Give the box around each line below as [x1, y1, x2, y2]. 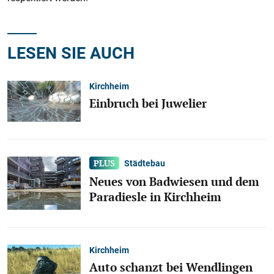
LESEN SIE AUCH [7, 41, 135, 64]
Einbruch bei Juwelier [89, 95, 207, 111]
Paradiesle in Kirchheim [89, 188, 221, 205]
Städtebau [124, 157, 166, 169]
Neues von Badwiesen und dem [89, 173, 259, 190]
